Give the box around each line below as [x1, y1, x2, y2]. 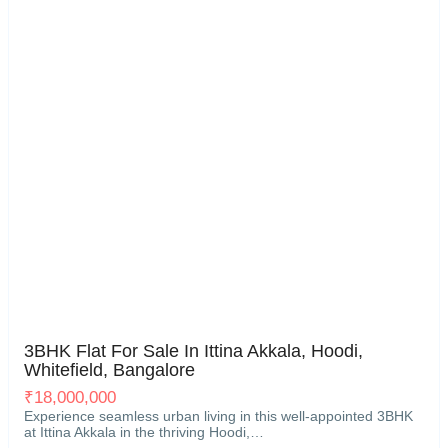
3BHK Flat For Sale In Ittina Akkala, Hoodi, [24, 341, 363, 361]
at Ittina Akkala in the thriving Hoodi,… [24, 424, 264, 440]
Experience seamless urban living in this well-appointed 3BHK [24, 408, 413, 424]
